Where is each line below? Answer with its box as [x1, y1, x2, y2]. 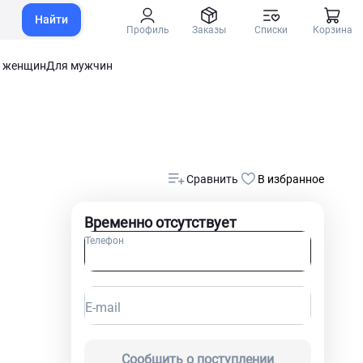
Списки [254, 23, 288, 36]
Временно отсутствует [84, 214, 237, 231]
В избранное [258, 173, 324, 186]
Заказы [192, 23, 226, 36]
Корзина [312, 23, 352, 36]
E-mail [85, 300, 121, 315]
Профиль [126, 23, 169, 36]
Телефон [85, 235, 124, 246]
